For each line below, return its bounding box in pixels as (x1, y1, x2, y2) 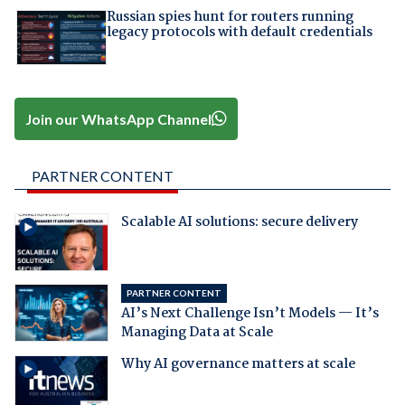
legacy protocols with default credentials (106, 21, 372, 43)
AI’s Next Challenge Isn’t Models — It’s (120, 302, 379, 325)
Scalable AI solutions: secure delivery (120, 211, 358, 233)
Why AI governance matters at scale (120, 353, 355, 375)
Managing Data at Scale (120, 321, 273, 344)
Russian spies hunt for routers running (106, 5, 353, 28)
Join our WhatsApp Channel (25, 109, 212, 127)
